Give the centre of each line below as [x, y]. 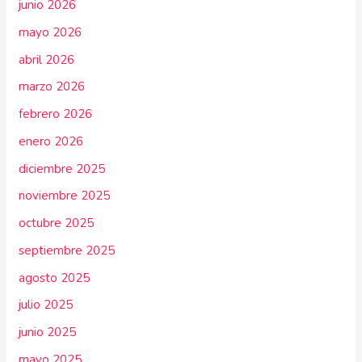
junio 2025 [48, 333]
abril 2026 [47, 59]
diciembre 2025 [62, 168]
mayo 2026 [51, 32]
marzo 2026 [52, 87]
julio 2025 [46, 305]
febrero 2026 [56, 114]
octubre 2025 [57, 223]
